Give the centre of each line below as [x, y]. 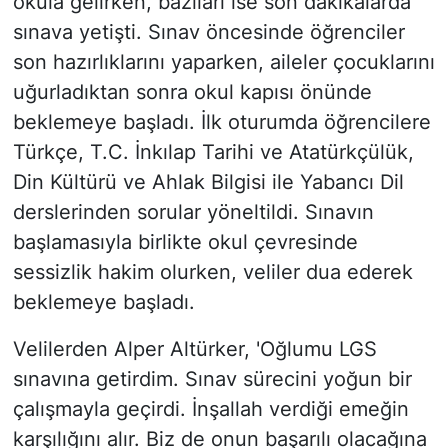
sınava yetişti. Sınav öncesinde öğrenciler [208, 32]
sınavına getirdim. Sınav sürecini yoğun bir [212, 379]
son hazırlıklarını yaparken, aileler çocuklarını [223, 62]
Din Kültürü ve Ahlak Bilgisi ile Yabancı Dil [208, 182]
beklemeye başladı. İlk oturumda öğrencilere [221, 122]
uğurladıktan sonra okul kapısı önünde [192, 92]
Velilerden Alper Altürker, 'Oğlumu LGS [194, 349]
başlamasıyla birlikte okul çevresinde [185, 242]
